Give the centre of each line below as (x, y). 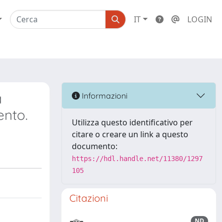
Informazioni (104, 95)
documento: (95, 146)
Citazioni (89, 198)
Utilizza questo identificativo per (132, 122)
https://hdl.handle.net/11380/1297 (137, 159)
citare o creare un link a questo (130, 134)
